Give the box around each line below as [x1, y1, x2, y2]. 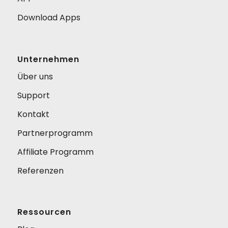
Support [17, 89, 50, 101]
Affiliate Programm [17, 146, 94, 158]
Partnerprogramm [17, 127, 93, 139]
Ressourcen [17, 206, 71, 218]
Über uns [17, 70, 53, 82]
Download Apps [17, 12, 80, 24]
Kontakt [17, 108, 49, 120]
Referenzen [17, 164, 64, 177]
